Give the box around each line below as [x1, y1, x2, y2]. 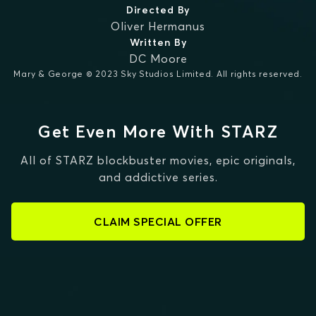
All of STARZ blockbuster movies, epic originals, [20, 153, 296, 167]
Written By [129, 36, 187, 49]
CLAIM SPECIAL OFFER [94, 214, 222, 229]
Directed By [126, 4, 190, 16]
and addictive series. [98, 170, 218, 184]
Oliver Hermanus [111, 19, 205, 33]
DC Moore [128, 51, 188, 66]
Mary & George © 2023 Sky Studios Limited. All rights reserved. [13, 68, 303, 79]
